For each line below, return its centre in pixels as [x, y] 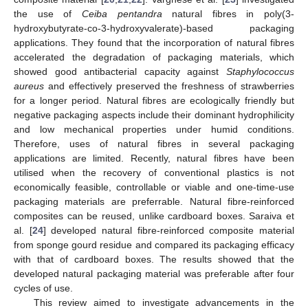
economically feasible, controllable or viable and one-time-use [154, 187]
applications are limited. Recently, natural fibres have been [154, 158]
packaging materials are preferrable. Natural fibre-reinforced [154, 201]
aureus [29, 86]
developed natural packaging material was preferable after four [154, 273]
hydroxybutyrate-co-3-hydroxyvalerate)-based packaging [154, 28]
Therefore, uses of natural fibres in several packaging [154, 143]
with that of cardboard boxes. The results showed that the [154, 259]
